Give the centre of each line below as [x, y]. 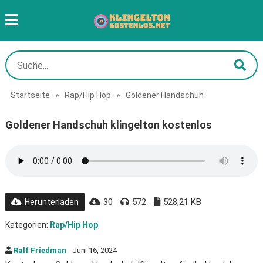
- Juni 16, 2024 [91, 250]
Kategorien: [27, 225]
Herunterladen [51, 202]
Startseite [30, 95]
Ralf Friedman [40, 250]
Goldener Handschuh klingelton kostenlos [108, 125]
